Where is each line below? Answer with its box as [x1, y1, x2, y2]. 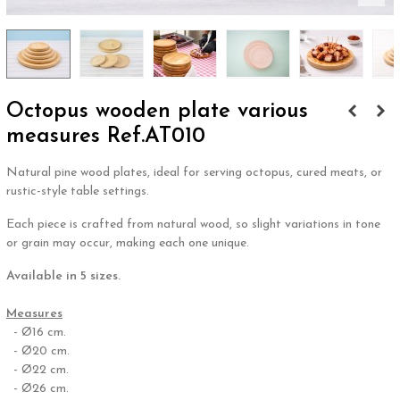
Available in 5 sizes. [6, 269, 121, 283]
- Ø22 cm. [6, 362, 69, 377]
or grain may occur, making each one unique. [6, 236, 249, 250]
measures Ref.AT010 [6, 125, 205, 147]
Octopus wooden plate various [6, 100, 308, 122]
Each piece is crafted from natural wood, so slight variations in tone [6, 217, 380, 231]
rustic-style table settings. [6, 184, 149, 198]
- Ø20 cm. [6, 344, 70, 358]
